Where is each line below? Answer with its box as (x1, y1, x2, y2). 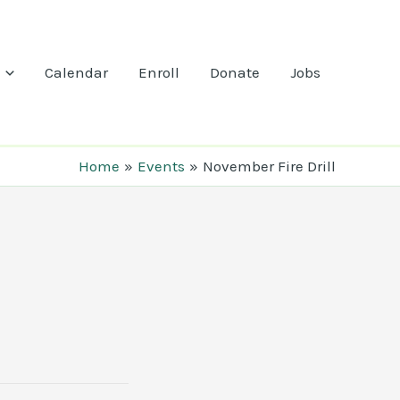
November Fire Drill (203, 157, 336, 175)
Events (137, 157, 185, 175)
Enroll (138, 63, 179, 81)
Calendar (45, 63, 108, 81)
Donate (210, 63, 260, 81)
